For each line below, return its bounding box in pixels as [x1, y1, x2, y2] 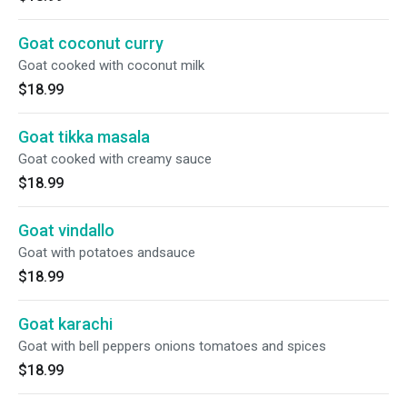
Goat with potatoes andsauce [18, 244, 195, 261]
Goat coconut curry [18, 34, 164, 53]
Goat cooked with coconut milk [18, 57, 204, 74]
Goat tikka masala [18, 127, 150, 146]
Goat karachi [18, 314, 113, 333]
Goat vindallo [18, 221, 114, 240]
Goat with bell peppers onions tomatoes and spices [18, 338, 326, 354]
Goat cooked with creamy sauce [18, 151, 212, 167]
